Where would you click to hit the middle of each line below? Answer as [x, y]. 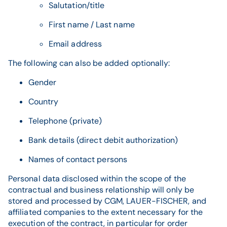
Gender [43, 82]
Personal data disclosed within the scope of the [97, 179]
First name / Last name [92, 25]
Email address [75, 44]
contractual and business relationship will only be [101, 190]
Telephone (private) [65, 121]
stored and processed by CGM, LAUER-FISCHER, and [107, 201]
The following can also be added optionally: [89, 63]
